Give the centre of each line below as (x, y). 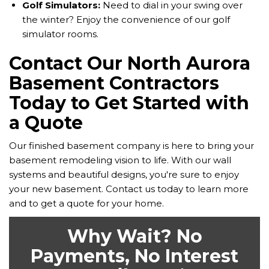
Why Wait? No (134, 237)
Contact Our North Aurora (130, 64)
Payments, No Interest (134, 256)
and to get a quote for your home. (86, 204)
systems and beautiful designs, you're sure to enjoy (124, 175)
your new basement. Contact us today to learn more (129, 189)
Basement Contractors (114, 83)
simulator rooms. (60, 34)
